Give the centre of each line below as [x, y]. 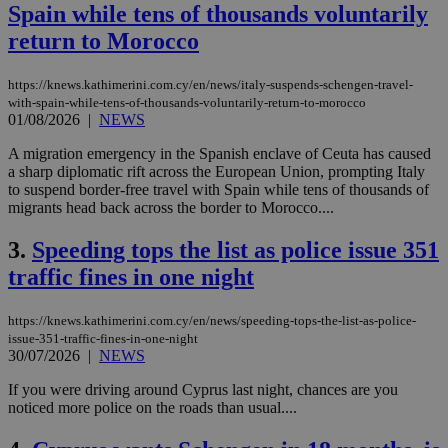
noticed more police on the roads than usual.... [152, 407]
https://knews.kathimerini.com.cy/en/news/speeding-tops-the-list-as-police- [212, 320]
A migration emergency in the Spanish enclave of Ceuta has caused [219, 153]
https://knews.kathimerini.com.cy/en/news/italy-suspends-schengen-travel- [210, 84]
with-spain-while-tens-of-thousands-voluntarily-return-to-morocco [187, 102]
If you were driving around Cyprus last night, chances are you [203, 389]
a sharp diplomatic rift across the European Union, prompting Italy [216, 171]
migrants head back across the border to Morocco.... [171, 207]
